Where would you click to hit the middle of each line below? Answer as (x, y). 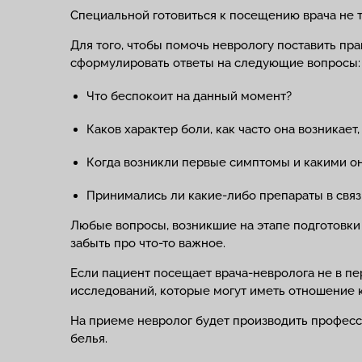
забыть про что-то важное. (148, 243)
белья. (89, 339)
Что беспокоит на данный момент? (189, 96)
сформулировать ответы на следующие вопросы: (215, 63)
